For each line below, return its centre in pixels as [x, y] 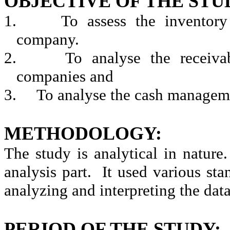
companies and [65, 76]
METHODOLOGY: [83, 133]
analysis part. [48, 171]
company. [48, 39]
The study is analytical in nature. [116, 153]
